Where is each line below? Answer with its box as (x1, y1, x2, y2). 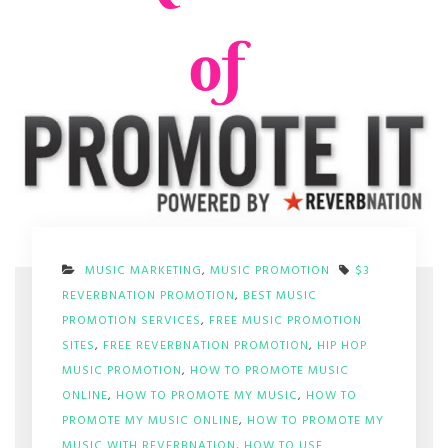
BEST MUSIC (242, 286, 317, 306)
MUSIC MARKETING (84, 261, 202, 281)
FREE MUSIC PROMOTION (208, 311, 362, 331)
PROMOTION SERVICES (61, 311, 201, 331)
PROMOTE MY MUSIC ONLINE (61, 411, 239, 431)
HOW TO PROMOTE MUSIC (189, 361, 349, 381)
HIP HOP (316, 336, 367, 356)
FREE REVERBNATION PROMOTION (102, 336, 309, 356)
